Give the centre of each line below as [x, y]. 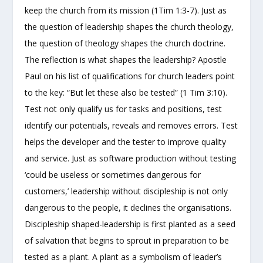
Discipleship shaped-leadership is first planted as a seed [130, 224]
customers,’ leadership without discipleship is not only [127, 191]
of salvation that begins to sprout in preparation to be [127, 240]
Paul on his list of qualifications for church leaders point [130, 76]
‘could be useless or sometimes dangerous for [113, 174]
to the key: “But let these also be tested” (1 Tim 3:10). [126, 92]
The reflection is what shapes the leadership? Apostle [126, 59]
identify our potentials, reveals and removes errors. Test [131, 125]
